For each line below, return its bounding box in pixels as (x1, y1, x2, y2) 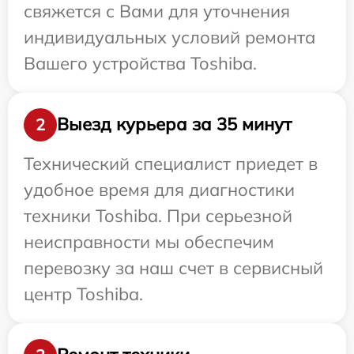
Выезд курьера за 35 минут (57, 113, 292, 136)
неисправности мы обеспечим (24, 230, 274, 253)
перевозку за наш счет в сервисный (24, 256, 323, 279)
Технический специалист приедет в (24, 152, 318, 175)
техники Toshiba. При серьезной (24, 204, 292, 227)
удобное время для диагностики (24, 178, 295, 201)
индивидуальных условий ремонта (24, 25, 315, 48)
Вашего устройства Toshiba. (24, 51, 257, 74)
